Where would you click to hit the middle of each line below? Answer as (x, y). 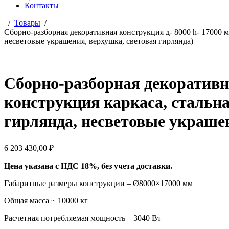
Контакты (42, 5)
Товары (27, 23)
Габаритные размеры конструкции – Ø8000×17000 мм (98, 183)
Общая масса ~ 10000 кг (46, 200)
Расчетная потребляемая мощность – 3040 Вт (83, 218)
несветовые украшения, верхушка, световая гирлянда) (99, 41)
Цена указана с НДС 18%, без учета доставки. (88, 166)
